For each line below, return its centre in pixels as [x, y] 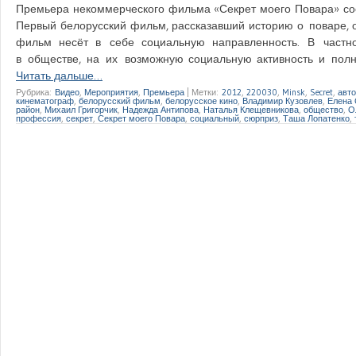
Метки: [207, 92]
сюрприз [261, 118]
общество [323, 109]
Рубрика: [35, 92]
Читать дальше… [59, 75]
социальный [215, 118]
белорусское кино [201, 101]
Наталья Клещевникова [251, 109]
